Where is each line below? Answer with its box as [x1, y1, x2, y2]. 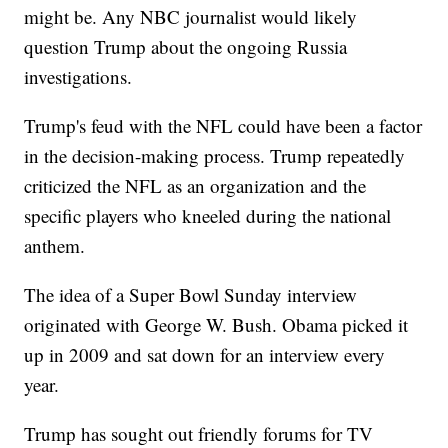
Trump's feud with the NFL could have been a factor [24, 113, 423, 139]
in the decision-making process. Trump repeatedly [24, 143, 406, 169]
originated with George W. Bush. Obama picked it [24, 312, 409, 338]
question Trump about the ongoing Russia [24, 34, 348, 60]
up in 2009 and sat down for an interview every [24, 342, 386, 368]
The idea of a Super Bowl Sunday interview [24, 282, 358, 308]
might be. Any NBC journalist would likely [24, 4, 358, 30]
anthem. [24, 233, 86, 259]
